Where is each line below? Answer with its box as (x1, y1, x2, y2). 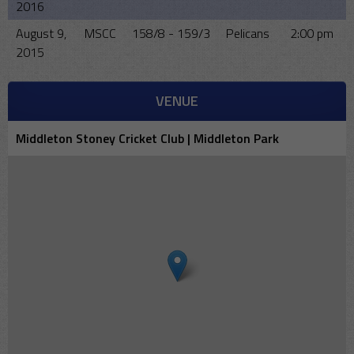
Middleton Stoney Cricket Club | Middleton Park (16, 129, 279, 149)
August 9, (16, 24, 66, 43)
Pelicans (226, 24, 269, 43)
